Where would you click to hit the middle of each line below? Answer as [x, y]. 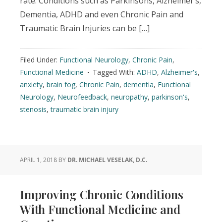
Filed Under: [40, 60]
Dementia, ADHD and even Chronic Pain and [102, 14]
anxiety [31, 84]
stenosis [33, 109]
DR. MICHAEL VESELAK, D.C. [107, 160]
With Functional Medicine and [100, 209]
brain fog [61, 84]
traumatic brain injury [84, 109]
